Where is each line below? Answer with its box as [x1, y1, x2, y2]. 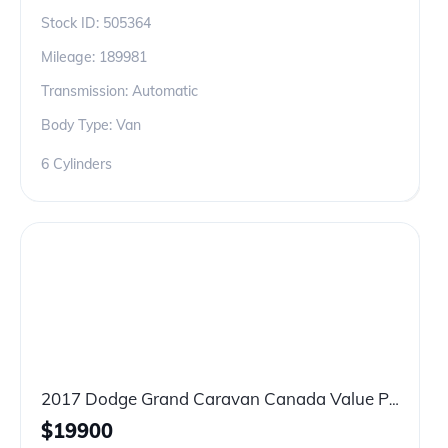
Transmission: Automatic [41, 82, 198, 100]
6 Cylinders [41, 155, 112, 173]
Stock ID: [41, 14, 103, 32]
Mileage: [41, 48, 99, 66]
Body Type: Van [41, 116, 141, 134]
